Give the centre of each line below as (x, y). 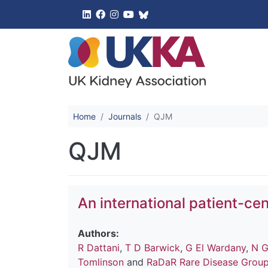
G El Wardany (216, 248)
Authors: (98, 234)
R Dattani (99, 248)
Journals (125, 117)
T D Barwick (153, 248)
